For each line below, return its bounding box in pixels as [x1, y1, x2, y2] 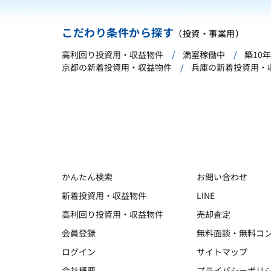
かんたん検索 [62, 171, 113, 183]
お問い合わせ [197, 171, 247, 183]
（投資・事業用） [174, 27, 244, 39]
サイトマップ [197, 246, 247, 258]
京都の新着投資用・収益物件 [62, 61, 172, 73]
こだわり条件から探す [62, 24, 174, 40]
